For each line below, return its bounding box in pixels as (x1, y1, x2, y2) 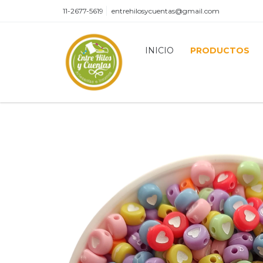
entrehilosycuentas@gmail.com (112, 6, 220, 15)
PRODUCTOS (190, 45, 250, 56)
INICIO (145, 45, 174, 56)
